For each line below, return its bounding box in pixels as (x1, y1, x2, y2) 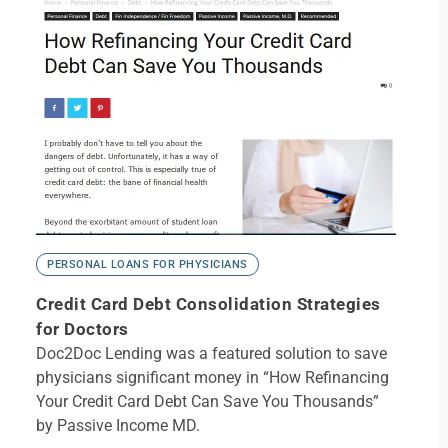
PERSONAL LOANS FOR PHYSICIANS (47, 258, 248, 271)
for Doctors (36, 319, 129, 339)
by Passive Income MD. (36, 416, 200, 435)
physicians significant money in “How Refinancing (36, 368, 389, 387)
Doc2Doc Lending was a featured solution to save (36, 344, 387, 363)
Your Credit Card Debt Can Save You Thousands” (36, 392, 379, 411)
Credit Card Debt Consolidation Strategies (36, 294, 381, 314)
